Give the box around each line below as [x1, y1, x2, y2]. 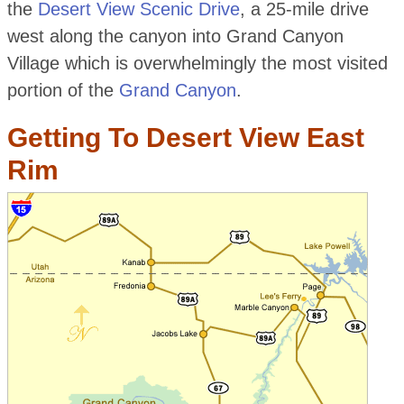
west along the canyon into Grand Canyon [6, 26, 344, 47]
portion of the [6, 80, 119, 101]
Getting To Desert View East [6, 123, 364, 153]
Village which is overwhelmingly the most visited [6, 53, 388, 74]
